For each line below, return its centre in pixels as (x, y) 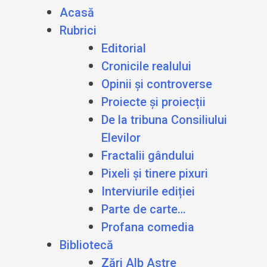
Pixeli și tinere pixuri (155, 173)
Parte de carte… (144, 209)
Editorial (124, 48)
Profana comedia (148, 227)
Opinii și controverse (157, 84)
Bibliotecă (86, 245)
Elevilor (121, 137)
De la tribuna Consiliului (164, 119)
